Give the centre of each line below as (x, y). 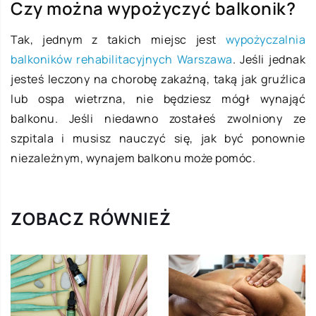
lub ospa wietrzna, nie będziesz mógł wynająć (158, 98)
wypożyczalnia (265, 39)
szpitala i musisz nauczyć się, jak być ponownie (158, 138)
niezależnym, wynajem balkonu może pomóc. (133, 158)
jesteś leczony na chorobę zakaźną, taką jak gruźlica (158, 79)
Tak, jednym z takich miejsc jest (118, 39)
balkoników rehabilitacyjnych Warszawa (122, 59)
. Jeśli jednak (269, 59)
